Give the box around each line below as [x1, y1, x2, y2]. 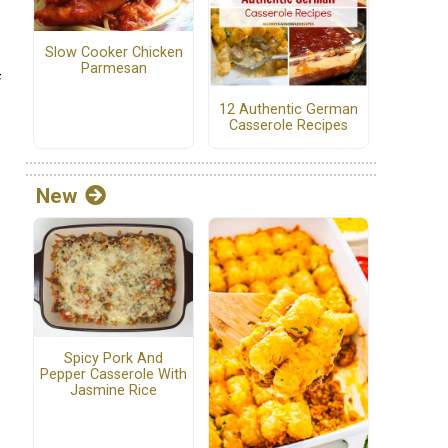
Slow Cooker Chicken [44, 44, 183, 62]
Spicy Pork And [64, 350, 163, 368]
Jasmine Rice [70, 382, 157, 400]
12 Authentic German [219, 100, 358, 118]
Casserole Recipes [229, 116, 348, 134]
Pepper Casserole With [40, 366, 187, 384]
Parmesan [80, 60, 147, 78]
